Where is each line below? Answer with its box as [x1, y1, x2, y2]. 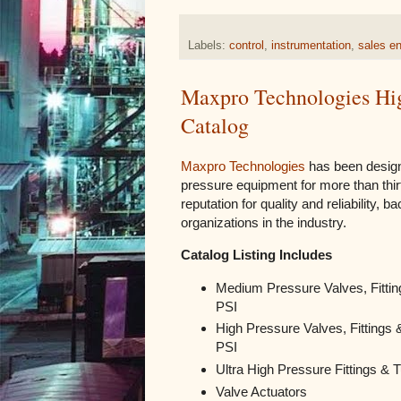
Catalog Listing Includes [181, 247, 332, 263]
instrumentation [271, 38, 351, 52]
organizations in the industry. [181, 214, 346, 230]
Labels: [188, 38, 229, 52]
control [229, 38, 264, 52]
